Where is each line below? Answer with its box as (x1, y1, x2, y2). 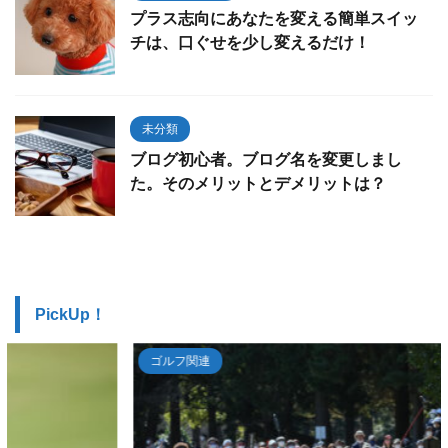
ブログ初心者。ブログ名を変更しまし (130, 149, 402, 169)
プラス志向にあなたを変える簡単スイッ (130, 8, 418, 28)
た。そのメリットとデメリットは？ (130, 173, 386, 193)
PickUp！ (35, 306, 106, 323)
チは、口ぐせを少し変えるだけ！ (130, 32, 370, 52)
